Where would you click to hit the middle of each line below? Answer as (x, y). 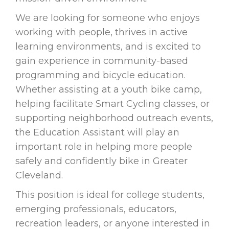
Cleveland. (39, 176)
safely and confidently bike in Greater (101, 161)
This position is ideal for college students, (110, 195)
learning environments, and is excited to (108, 47)
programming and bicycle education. (100, 75)
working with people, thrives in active (101, 32)
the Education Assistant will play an (97, 133)
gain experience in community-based (102, 61)
